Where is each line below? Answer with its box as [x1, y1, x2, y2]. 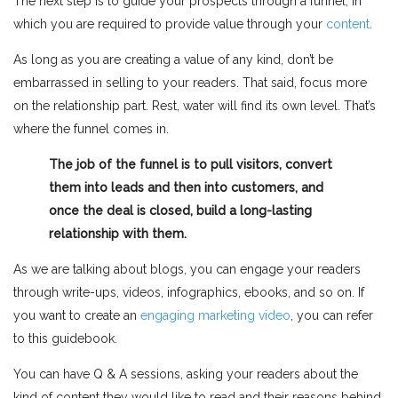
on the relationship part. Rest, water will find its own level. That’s [13, 98, 376, 113]
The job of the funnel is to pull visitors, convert [49, 156, 332, 171]
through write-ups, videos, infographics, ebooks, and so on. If [13, 284, 364, 299]
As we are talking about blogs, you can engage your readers [13, 261, 361, 276]
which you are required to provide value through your [13, 16, 326, 31]
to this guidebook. [13, 330, 117, 346]
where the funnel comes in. [13, 121, 169, 136]
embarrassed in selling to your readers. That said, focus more [13, 75, 367, 90]
